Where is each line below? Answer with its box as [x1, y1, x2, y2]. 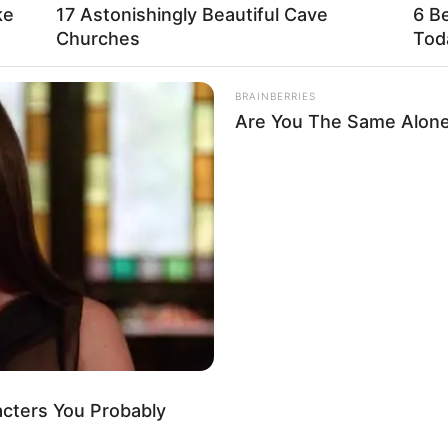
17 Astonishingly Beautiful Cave [56, 3, 328, 25]
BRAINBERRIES [234, 89, 316, 102]
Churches [56, 27, 140, 49]
